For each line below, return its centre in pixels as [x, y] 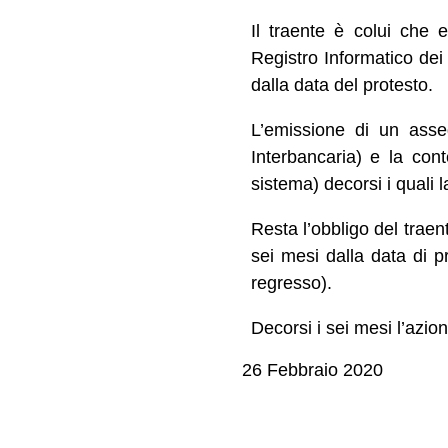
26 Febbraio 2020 [312, 370]
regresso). [291, 283]
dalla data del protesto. [341, 85]
